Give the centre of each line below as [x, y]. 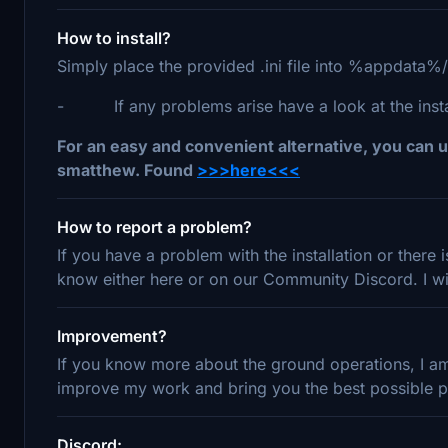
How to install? [114, 37]
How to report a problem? [154, 226]
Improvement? [112, 335]
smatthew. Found [127, 169]
